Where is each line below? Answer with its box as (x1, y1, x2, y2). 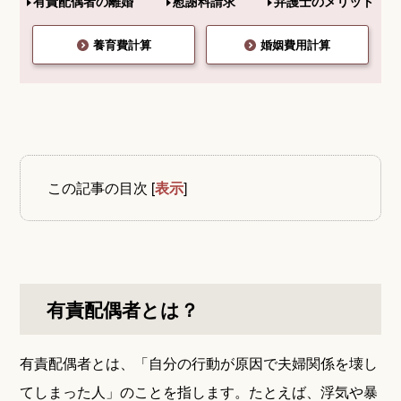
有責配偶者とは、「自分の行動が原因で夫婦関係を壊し (20, 352, 379, 373)
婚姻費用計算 (260, 36, 330, 54)
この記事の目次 (47, 176, 149, 198)
